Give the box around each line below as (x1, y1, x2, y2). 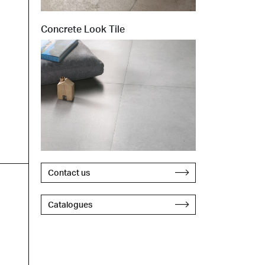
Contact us (47, 167, 90, 177)
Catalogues (47, 199, 92, 209)
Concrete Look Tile (40, 23, 125, 35)
